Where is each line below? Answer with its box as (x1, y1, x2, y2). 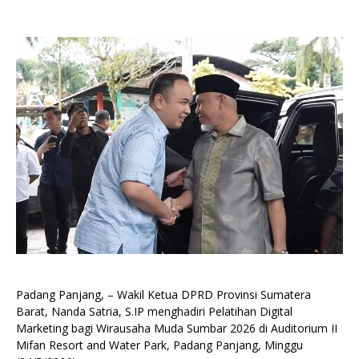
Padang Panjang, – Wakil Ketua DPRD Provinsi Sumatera (16, 287, 311, 303)
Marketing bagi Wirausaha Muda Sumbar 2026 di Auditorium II (16, 321, 337, 337)
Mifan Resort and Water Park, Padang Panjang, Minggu (16, 337, 303, 353)
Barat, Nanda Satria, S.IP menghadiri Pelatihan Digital (16, 304, 292, 320)
